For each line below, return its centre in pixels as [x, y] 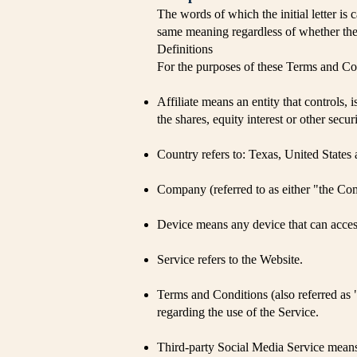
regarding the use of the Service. [238, 312]
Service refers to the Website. [230, 259]
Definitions [185, 49]
